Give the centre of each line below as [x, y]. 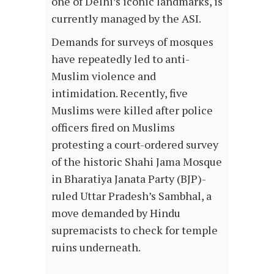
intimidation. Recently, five [120, 93]
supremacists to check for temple [135, 230]
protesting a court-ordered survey [135, 144]
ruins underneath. [97, 247]
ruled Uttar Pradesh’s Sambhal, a [131, 195]
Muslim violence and [104, 76]
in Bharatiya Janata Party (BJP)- [129, 178]
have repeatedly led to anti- [120, 58]
